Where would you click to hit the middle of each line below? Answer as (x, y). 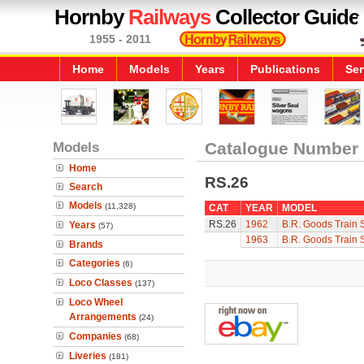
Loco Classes (101, 283)
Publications (285, 69)
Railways (169, 17)
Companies (95, 336)
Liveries (88, 356)
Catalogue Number (281, 148)
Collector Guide (285, 17)
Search (86, 187)
